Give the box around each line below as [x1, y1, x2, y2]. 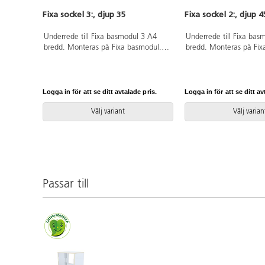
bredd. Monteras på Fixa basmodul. [43, 44, 161, 52]
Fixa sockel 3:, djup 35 [43, 9, 126, 20]
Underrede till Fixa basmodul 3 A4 [43, 33, 157, 41]
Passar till [43, 178, 89, 190]
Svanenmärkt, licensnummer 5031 [43, 54, 157, 63]
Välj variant [91, 108, 125, 116]
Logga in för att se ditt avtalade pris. [43, 88, 157, 95]
